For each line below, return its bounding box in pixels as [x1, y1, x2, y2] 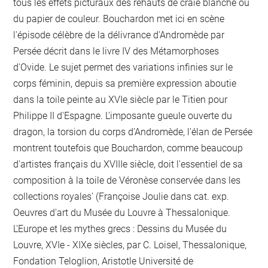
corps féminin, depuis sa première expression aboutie [13, 77, 237, 89]
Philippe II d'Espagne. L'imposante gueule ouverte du [13, 109, 233, 121]
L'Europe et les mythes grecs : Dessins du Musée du [13, 223, 227, 234]
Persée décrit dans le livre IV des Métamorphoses [13, 45, 220, 57]
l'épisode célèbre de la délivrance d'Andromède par [13, 29, 225, 41]
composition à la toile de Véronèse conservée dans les [13, 174, 241, 186]
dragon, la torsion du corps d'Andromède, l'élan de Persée [13, 126, 253, 138]
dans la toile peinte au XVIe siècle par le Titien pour [13, 93, 228, 105]
